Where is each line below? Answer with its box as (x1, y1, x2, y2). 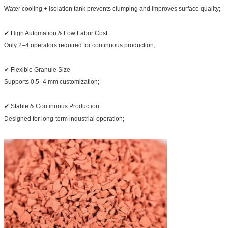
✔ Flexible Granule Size (4, 66, 70, 74)
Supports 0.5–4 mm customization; (4, 78, 99, 86)
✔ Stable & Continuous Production (4, 103, 99, 110)
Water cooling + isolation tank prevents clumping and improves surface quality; (4, 5, 220, 13)
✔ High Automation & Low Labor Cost (4, 30, 107, 37)
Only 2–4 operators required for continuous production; (4, 42, 155, 49)
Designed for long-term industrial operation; (4, 115, 124, 123)
